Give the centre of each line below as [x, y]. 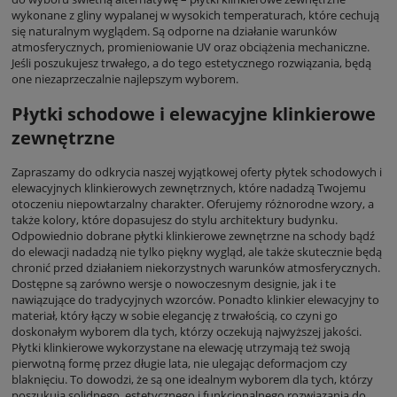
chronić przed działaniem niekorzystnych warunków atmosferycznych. [196, 267]
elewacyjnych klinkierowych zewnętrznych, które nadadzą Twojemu [189, 187]
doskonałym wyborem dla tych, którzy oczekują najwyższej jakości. [187, 331]
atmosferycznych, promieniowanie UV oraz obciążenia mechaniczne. [191, 47]
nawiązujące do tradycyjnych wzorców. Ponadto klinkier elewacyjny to [195, 299]
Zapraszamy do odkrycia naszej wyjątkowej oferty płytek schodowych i [197, 171]
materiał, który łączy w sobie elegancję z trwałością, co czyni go [175, 315]
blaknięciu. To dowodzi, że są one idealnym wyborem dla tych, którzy [192, 379]
